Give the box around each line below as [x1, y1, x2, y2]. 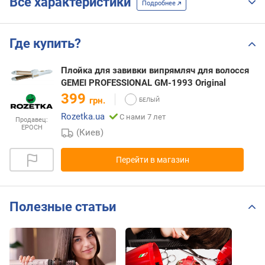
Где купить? [9, 36, 81, 51]
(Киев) [76, 127, 104, 138]
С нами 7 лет [119, 112, 166, 122]
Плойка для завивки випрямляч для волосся [61, 65, 249, 76]
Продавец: [15, 116, 48, 124]
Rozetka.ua [61, 111, 105, 122]
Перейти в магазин [115, 155, 189, 165]
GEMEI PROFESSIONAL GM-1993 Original [61, 77, 226, 89]
